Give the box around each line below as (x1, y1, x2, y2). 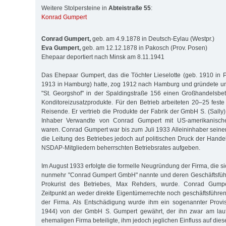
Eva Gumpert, (41, 44, 81, 51)
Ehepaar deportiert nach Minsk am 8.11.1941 (41, 53, 164, 61)
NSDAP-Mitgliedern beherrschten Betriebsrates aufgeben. (41, 144, 200, 151)
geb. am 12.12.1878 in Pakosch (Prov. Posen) (81, 44, 207, 51)
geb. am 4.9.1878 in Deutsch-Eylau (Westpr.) (91, 35, 214, 42)
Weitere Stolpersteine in (41, 5, 108, 12)
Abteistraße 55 (108, 5, 151, 12)
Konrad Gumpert (41, 14, 87, 21)
